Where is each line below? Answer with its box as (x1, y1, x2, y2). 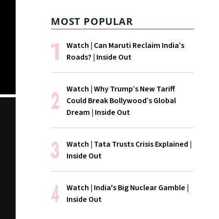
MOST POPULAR (51, 15, 133, 28)
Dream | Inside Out (66, 107, 130, 118)
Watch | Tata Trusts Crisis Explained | (66, 139, 192, 150)
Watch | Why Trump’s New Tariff (66, 84, 175, 94)
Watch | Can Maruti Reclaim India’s (66, 40, 184, 51)
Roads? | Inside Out (66, 52, 131, 63)
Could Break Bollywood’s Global (66, 95, 176, 106)
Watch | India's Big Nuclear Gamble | (66, 182, 189, 193)
